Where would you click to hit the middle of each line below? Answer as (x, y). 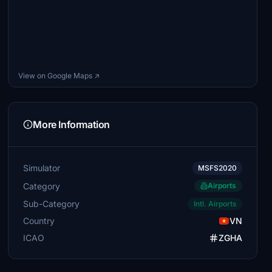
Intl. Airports (215, 204)
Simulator (42, 168)
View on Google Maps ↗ (59, 76)
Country (39, 221)
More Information (71, 124)
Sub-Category (52, 203)
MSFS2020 (217, 168)
